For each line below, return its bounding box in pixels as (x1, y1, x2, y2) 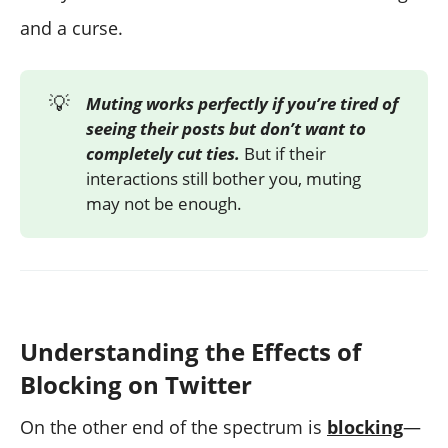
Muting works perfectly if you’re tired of (86, 92, 399, 116)
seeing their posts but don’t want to (86, 117, 367, 141)
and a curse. (20, 15, 123, 40)
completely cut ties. (86, 142, 241, 166)
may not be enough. (86, 192, 243, 216)
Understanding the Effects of (20, 335, 361, 368)
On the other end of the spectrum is (20, 415, 327, 439)
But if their (240, 142, 327, 166)
